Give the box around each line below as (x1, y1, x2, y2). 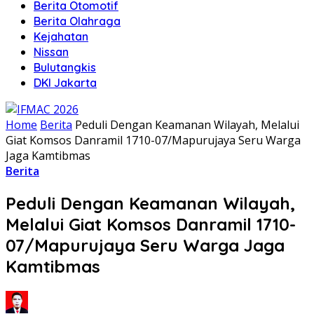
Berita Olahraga (34, 13, 121, 28)
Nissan (34, 44, 69, 59)
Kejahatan (34, 29, 88, 43)
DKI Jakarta (34, 75, 97, 90)
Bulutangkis (34, 60, 96, 74)
